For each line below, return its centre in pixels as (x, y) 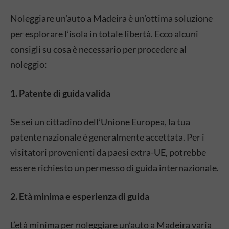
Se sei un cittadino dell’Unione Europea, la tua (100, 122)
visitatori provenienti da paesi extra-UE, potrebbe (108, 152)
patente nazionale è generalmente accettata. (98, 137)
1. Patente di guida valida (60, 93)
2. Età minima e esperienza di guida (80, 196)
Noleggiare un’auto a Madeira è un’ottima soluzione (111, 18)
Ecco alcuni (176, 34)
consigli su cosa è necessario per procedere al (98, 49)
